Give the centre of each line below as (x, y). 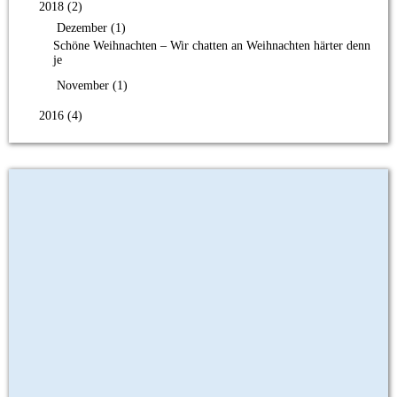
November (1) (90, 85)
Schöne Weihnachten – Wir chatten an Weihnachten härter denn (212, 45)
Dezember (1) (90, 27)
